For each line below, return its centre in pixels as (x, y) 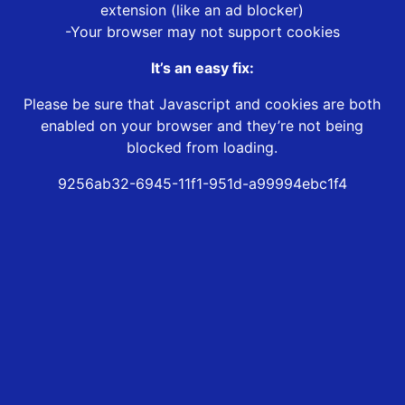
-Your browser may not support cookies (202, 32)
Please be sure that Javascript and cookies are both (202, 104)
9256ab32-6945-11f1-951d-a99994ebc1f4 (202, 184)
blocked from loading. (202, 148)
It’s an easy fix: (202, 68)
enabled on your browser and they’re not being (202, 126)
